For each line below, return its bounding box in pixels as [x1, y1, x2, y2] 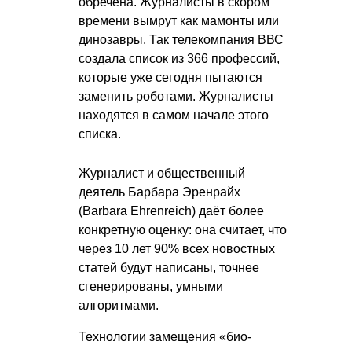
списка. [79, 127, 121, 141]
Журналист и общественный [79, 167, 245, 181]
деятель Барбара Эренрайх [79, 185, 240, 200]
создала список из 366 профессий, [79, 52, 280, 66]
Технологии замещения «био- [79, 330, 251, 344]
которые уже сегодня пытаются [79, 71, 262, 85]
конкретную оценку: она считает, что [79, 223, 287, 237]
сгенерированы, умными [79, 280, 223, 294]
